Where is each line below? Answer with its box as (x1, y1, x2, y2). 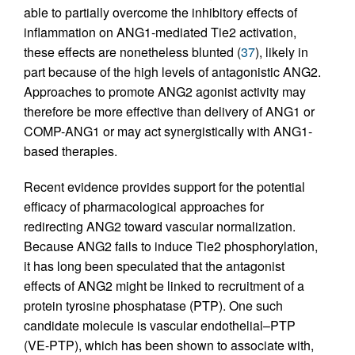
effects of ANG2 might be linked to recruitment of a (24, 276, 304, 295)
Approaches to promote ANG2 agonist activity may (24, 82, 306, 101)
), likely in (255, 42, 308, 61)
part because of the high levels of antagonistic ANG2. (24, 62, 321, 81)
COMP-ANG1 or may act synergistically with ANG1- (24, 121, 312, 140)
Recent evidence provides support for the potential (24, 177, 305, 196)
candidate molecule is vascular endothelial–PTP (24, 315, 296, 334)
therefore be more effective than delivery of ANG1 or (24, 101, 315, 120)
